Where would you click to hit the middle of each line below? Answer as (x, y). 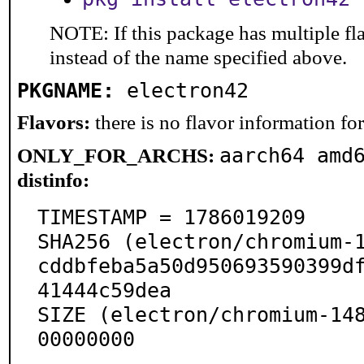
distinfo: (53, 180)
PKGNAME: (66, 90)
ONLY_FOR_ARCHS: (116, 156)
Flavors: (54, 122)
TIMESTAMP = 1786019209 (171, 217)
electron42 (188, 90)
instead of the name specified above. (198, 57)
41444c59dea (104, 290)
